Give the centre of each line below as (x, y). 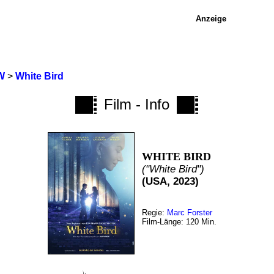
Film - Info (137, 104)
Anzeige (211, 19)
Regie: (154, 213)
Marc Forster (189, 213)
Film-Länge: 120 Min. (179, 222)
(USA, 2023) (170, 181)
